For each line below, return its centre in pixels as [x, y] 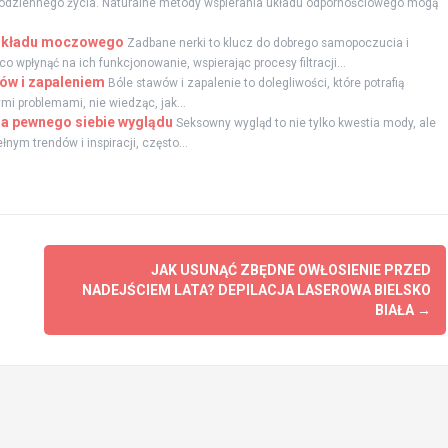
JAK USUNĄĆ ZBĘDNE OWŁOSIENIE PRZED [290, 269]
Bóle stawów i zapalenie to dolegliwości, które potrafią [255, 82]
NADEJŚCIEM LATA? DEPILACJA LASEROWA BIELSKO [256, 289]
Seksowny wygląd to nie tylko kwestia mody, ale [305, 122]
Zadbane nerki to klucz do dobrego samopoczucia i [267, 42]
